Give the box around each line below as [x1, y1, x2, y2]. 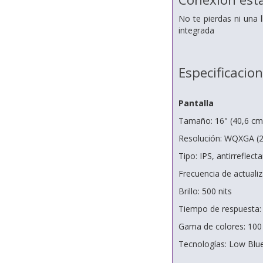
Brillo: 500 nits [178, 186, 232, 197]
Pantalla [178, 97, 214, 109]
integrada [178, 25, 214, 36]
